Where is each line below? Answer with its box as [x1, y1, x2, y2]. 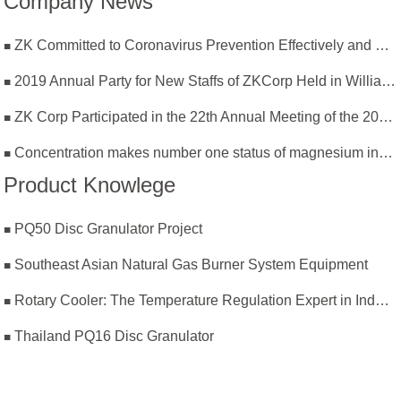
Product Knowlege [4, 173, 176, 198]
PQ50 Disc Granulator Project [14, 221, 203, 237]
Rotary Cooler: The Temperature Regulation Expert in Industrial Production [375, 293, 390, 309]
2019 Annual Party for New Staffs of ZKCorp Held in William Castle [381, 73, 397, 90]
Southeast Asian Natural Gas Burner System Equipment [14, 257, 369, 273]
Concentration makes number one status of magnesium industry [379, 145, 394, 161]
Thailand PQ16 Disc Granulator [14, 328, 215, 345]
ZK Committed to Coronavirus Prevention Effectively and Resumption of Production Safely [375, 38, 390, 54]
